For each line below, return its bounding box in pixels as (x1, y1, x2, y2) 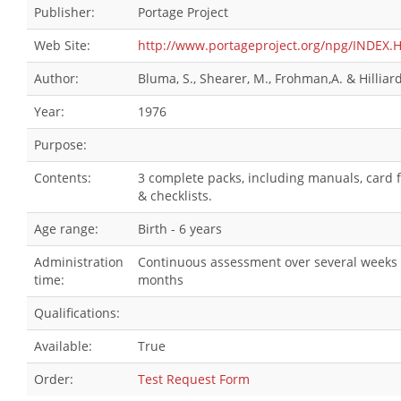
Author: (34, 70, 79, 87)
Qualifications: (34, 304, 120, 321)
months (138, 271, 183, 288)
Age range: (34, 220, 98, 237)
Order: (34, 371, 73, 388)
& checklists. (138, 187, 212, 204)
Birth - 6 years (138, 220, 222, 237)
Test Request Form (138, 371, 250, 388)
